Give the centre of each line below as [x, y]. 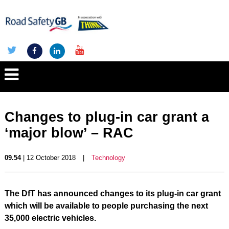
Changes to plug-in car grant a [107, 117]
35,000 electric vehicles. [50, 218]
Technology [108, 158]
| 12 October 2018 [48, 158]
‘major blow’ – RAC [69, 133]
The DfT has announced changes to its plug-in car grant [112, 193]
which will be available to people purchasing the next [106, 206]
